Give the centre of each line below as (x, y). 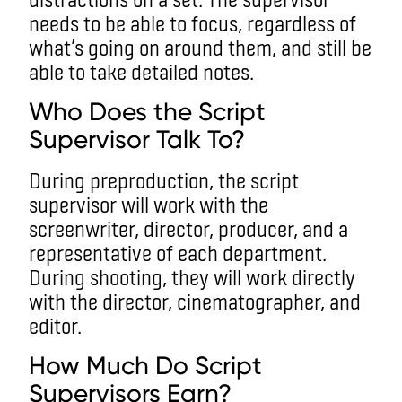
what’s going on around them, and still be (200, 47)
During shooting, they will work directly (192, 276)
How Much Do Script (145, 365)
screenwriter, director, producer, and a (188, 228)
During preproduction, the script (164, 179)
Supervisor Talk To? (137, 139)
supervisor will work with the (149, 204)
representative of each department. (178, 252)
